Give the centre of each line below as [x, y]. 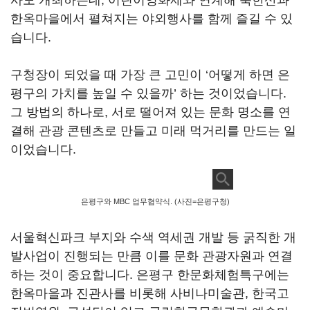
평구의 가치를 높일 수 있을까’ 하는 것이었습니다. [148, 93]
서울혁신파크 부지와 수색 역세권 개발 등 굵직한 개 [153, 237]
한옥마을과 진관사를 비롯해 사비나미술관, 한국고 [150, 293]
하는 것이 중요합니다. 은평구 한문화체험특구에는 [150, 275]
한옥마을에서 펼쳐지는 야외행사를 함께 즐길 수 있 [152, 19]
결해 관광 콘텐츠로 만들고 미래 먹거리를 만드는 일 [153, 131]
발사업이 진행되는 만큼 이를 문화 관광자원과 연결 [152, 256]
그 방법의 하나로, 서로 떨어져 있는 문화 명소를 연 [151, 112]
